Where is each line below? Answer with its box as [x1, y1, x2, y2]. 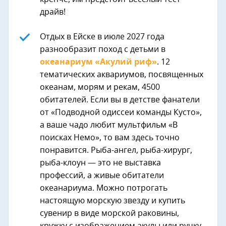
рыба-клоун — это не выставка [40, 159, 161, 167]
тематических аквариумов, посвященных [40, 71, 203, 79]
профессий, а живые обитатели [40, 172, 164, 180]
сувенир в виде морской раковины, [40, 209, 179, 218]
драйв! [40, 8, 66, 17]
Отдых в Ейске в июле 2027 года [40, 33, 164, 41]
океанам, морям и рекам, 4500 [40, 83, 160, 92]
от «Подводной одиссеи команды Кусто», [40, 108, 202, 117]
